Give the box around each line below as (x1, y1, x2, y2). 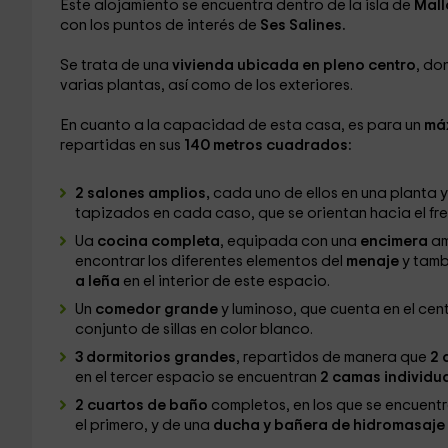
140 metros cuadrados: (183, 138, 352, 153)
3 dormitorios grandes (74, 350, 236, 365)
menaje (345, 254, 402, 269)
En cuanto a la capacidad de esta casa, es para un (59, 118, 424, 133)
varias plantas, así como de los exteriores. (59, 78, 353, 93)
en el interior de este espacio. (122, 274, 330, 289)
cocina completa (96, 234, 220, 249)
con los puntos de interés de (59, 18, 257, 33)
